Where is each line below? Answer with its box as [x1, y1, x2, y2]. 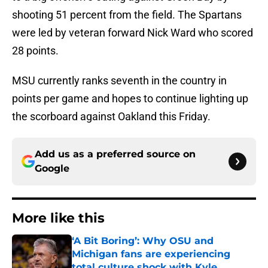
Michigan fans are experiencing [72, 248, 230, 260]
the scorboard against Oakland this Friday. [12, 110, 211, 123]
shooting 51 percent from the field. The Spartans [12, 8, 242, 22]
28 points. [12, 44, 59, 57]
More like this [12, 210, 105, 227]
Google [35, 163, 69, 175]
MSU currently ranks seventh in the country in [12, 74, 227, 87]
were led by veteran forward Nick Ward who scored [12, 26, 253, 39]
